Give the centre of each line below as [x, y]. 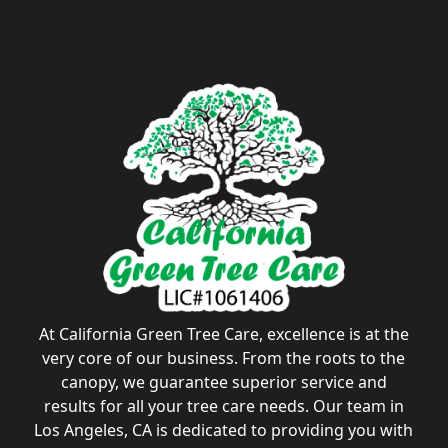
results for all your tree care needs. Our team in [223, 406]
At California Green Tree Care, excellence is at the [223, 334]
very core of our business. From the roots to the [224, 358]
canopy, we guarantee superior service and [223, 382]
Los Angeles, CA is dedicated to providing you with [224, 430]
